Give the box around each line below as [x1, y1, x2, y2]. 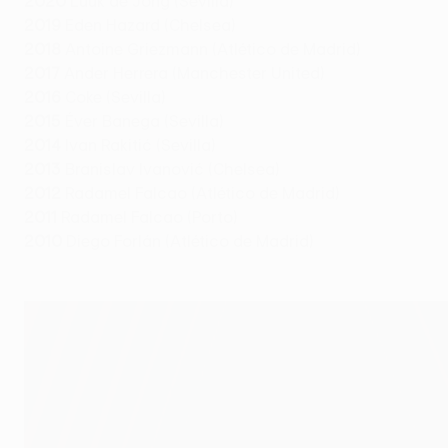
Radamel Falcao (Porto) [57, 208, 238, 227]
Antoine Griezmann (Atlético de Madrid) [61, 40, 361, 59]
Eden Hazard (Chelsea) [65, 16, 236, 35]
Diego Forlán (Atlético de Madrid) [62, 232, 314, 251]
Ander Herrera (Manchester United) [60, 64, 325, 83]
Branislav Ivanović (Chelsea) [61, 160, 280, 179]
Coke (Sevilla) [61, 88, 166, 107]
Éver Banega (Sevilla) [61, 112, 224, 131]
